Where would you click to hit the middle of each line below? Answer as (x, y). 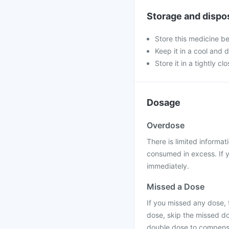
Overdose (166, 125)
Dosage (164, 102)
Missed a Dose (176, 187)
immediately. (168, 166)
